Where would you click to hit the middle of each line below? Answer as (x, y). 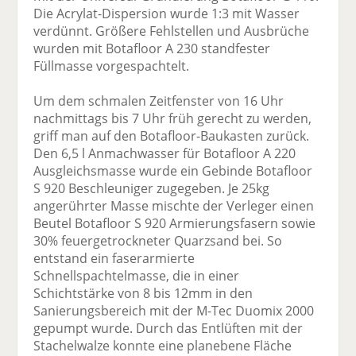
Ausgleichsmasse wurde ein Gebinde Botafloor (173, 171)
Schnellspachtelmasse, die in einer (137, 276)
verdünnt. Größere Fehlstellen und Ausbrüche (172, 31)
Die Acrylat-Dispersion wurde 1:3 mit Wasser (167, 14)
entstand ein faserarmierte (114, 259)
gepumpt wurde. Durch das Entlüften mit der (168, 329)
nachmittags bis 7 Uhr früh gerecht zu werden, (173, 119)
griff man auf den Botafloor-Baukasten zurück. (172, 136)
